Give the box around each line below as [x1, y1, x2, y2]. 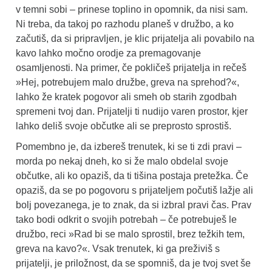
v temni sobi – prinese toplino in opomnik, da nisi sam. [16, 4, 248, 15]
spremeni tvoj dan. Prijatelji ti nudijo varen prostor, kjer [16, 106, 248, 117]
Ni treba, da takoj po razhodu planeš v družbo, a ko [16, 18, 234, 29]
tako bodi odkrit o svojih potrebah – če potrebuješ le [16, 214, 237, 225]
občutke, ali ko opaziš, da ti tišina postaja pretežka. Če [16, 170, 248, 181]
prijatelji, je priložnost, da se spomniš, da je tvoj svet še [16, 257, 251, 268]
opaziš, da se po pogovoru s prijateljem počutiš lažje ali [16, 185, 253, 195]
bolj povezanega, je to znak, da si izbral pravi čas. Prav [16, 199, 251, 210]
